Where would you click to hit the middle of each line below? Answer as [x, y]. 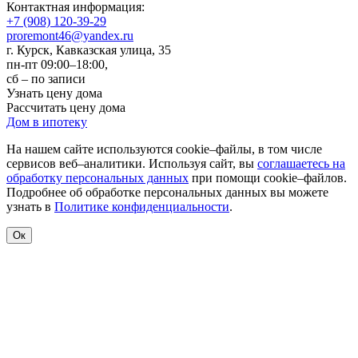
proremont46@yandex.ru [70, 35]
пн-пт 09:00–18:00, [57, 64]
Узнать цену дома [54, 93]
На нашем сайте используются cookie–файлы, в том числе [164, 149]
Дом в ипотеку [47, 121]
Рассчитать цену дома [66, 107]
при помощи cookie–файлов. [268, 177]
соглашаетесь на [301, 163]
